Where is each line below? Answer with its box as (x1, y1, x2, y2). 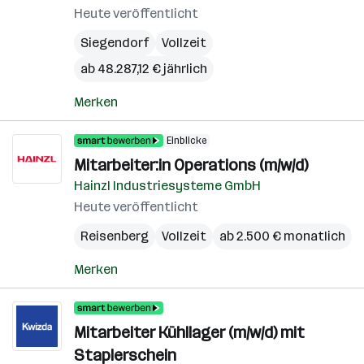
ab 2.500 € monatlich (219, 228, 345, 244)
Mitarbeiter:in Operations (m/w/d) (74, 155, 308, 175)
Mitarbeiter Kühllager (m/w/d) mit (74, 323, 305, 342)
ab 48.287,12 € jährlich (80, 61, 207, 76)
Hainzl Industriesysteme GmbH (74, 178, 261, 193)
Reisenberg (80, 228, 149, 244)
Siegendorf (80, 35, 149, 50)
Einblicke (167, 135, 206, 146)
